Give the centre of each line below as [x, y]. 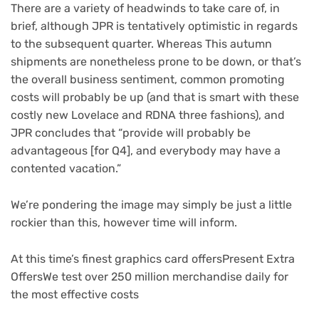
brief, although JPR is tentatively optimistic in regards [154, 26]
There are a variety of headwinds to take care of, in [145, 9]
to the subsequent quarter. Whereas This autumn [141, 44]
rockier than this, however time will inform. [124, 222]
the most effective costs [75, 294]
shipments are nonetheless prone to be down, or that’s [156, 62]
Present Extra [258, 258]
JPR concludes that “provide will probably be [131, 133]
